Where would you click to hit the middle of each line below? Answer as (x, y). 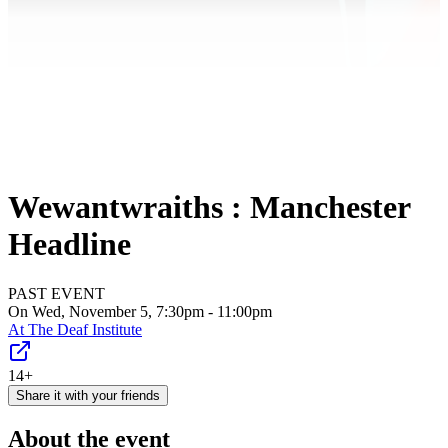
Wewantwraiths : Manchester (209, 207)
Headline (69, 244)
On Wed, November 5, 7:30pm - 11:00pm (140, 311)
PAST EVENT (56, 293)
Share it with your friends (88, 395)
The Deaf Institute (85, 329)
